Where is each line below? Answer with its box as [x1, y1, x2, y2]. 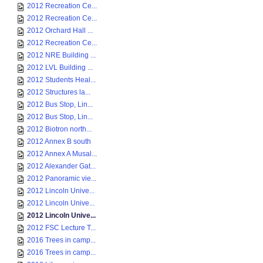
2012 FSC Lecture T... [27, 224, 96, 232]
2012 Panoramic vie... [27, 174, 96, 183]
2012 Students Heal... [27, 76, 96, 84]
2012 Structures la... [27, 88, 90, 96]
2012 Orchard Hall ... [27, 26, 93, 35]
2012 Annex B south [27, 137, 91, 146]
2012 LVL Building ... [27, 63, 93, 72]
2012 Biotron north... [27, 125, 92, 133]
